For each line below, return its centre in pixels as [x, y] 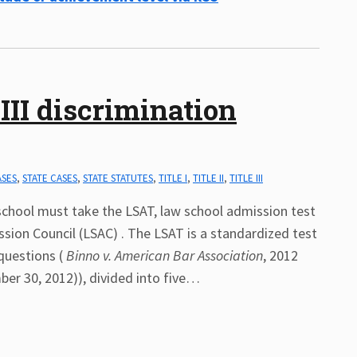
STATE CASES [50, 178]
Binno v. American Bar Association [163, 255]
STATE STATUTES [118, 178]
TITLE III [246, 178]
